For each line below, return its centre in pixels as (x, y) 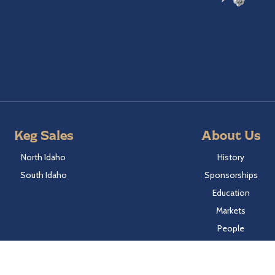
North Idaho (44, 157)
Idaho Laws (231, 246)
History (231, 157)
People (231, 228)
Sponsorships (231, 175)
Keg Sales (43, 135)
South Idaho (43, 175)
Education (231, 193)
